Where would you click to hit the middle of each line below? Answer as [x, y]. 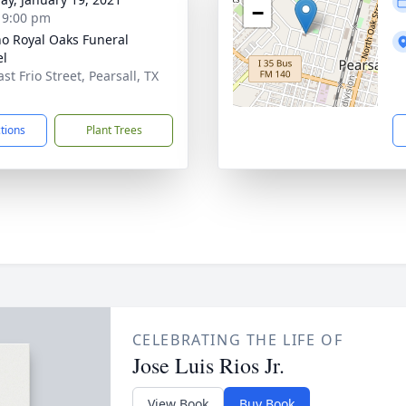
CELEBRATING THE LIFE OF [237, 340]
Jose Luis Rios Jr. [208, 365]
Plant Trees [114, 130]
